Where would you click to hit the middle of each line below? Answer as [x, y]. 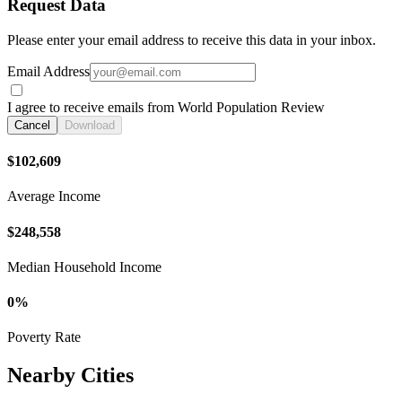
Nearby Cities [70, 376]
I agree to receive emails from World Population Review [166, 107]
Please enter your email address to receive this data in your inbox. [192, 39]
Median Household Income [84, 267]
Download [90, 125]
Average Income [54, 197]
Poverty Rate [44, 337]
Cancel [32, 125]
